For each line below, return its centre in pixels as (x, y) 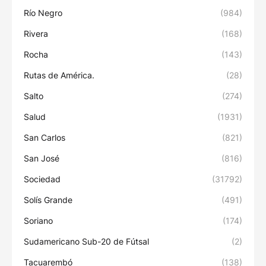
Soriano (38, 220)
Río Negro (43, 12)
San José (42, 158)
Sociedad (42, 179)
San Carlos (45, 137)
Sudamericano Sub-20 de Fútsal (86, 241)
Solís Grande (48, 199)
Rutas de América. (59, 75)
